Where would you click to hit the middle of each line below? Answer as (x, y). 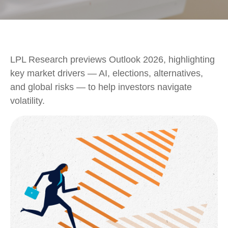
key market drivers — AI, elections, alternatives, (107, 73)
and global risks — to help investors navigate (101, 87)
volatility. (27, 101)
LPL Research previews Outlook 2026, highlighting (112, 60)
